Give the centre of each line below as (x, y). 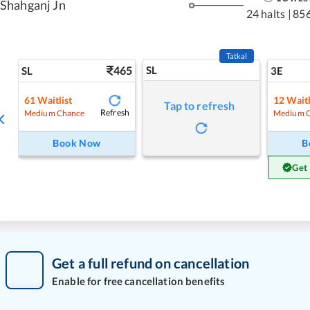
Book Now (77, 143)
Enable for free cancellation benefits (139, 281)
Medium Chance (55, 113)
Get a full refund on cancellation (151, 263)
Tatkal (237, 56)
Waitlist (55, 100)
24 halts (266, 13)
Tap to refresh (200, 106)
